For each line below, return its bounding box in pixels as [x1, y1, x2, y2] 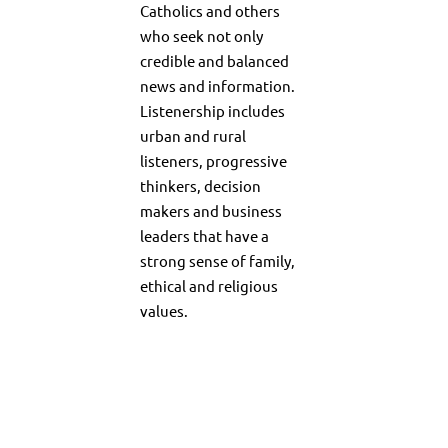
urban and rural [140, 126, 246, 146]
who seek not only [140, 26, 263, 46]
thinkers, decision [140, 176, 261, 196]
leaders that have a [140, 226, 269, 246]
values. [140, 301, 188, 321]
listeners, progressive [140, 151, 287, 171]
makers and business [140, 201, 282, 221]
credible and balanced [140, 51, 289, 71]
